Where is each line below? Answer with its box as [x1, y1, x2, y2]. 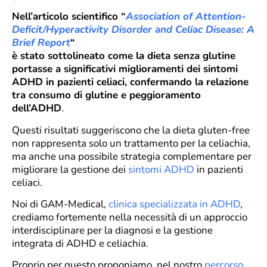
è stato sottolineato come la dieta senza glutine [12, 49, 235, 63]
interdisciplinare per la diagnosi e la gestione [12, 223, 213, 237]
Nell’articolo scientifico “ [12, 10, 126, 24]
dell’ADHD [12, 101, 61, 116]
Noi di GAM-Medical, [12, 197, 108, 211]
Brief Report [12, 36, 70, 50]
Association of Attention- [126, 10, 246, 24]
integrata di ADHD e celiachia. [12, 236, 148, 250]
